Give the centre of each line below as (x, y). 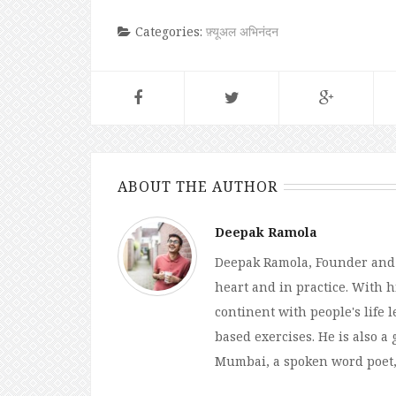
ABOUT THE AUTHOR (198, 186)
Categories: (171, 31)
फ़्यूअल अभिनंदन (242, 31)
